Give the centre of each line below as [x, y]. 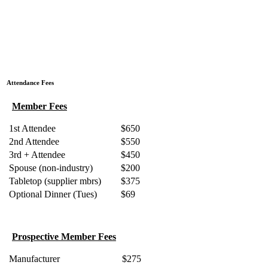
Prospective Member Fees [64, 236]
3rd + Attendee [36, 154]
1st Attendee [31, 128]
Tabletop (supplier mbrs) [54, 181]
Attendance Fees [29, 82]
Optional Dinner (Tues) [52, 194]
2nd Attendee [33, 141]
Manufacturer [33, 258]
